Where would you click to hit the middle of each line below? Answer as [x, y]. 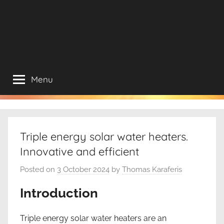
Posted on [38, 169]
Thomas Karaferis [152, 169]
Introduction [59, 193]
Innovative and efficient [79, 152]
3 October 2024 [83, 169]
